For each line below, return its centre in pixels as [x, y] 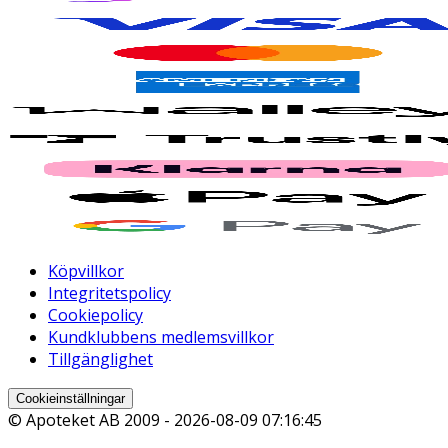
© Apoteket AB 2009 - [91, 419]
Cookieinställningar [70, 398]
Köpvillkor [86, 270]
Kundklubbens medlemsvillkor [161, 336]
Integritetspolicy [109, 292]
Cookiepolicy [95, 314]
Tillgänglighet [100, 358]
